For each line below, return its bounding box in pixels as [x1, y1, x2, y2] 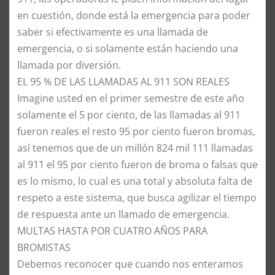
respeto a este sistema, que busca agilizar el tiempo [17, 190, 257, 204]
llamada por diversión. [17, 58, 121, 72]
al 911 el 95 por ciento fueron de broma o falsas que [17, 157, 258, 171]
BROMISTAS [17, 240, 71, 254]
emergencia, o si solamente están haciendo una [17, 41, 238, 55]
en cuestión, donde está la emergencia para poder [17, 8, 250, 22]
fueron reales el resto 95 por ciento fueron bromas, [17, 124, 255, 138]
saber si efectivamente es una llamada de [17, 25, 208, 39]
